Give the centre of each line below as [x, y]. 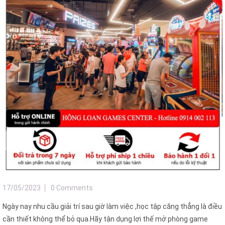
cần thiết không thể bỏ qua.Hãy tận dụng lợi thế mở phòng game [105, 219]
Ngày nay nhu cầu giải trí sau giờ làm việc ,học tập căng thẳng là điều [112, 207]
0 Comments [72, 188]
